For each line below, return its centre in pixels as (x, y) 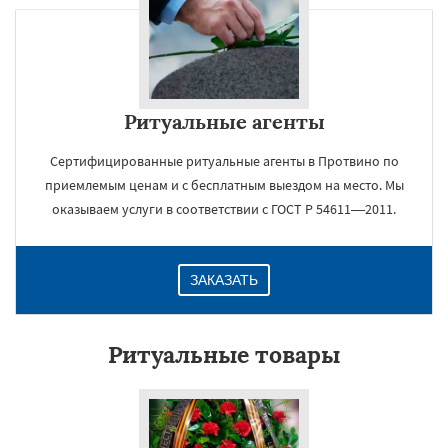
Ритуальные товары (224, 354)
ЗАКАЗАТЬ (224, 280)
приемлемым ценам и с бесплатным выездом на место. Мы (224, 185)
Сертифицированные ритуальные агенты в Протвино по (224, 161)
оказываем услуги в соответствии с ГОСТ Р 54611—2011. (224, 209)
